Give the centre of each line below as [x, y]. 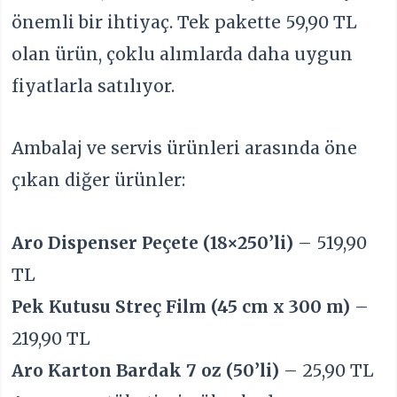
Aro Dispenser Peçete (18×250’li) [153, 242]
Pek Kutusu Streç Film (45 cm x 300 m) [181, 306]
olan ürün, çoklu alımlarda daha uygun [183, 54]
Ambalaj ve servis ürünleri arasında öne [185, 148]
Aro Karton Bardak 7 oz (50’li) [146, 370]
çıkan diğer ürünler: [99, 180]
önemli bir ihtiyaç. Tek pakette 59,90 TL [185, 22]
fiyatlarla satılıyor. [93, 86]
